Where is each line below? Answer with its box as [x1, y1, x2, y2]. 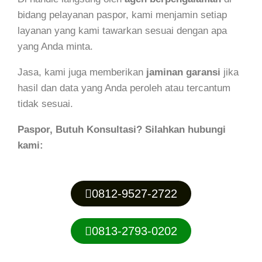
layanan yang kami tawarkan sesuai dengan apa [18, 25, 227, 36]
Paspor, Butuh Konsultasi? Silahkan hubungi [18, 123, 226, 135]
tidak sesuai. [18, 98, 73, 109]
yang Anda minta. [18, 40, 93, 52]
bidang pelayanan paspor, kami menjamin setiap [18, 9, 227, 20]
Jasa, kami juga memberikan [18, 66, 146, 78]
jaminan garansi [146, 66, 220, 78]
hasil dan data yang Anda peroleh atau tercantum [18, 82, 230, 94]
